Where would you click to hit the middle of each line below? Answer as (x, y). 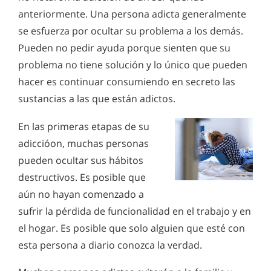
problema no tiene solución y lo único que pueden (133, 65)
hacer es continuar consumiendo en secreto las (127, 82)
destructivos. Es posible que (82, 177)
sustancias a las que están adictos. (97, 99)
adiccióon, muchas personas (83, 143)
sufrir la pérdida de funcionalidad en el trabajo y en (135, 211)
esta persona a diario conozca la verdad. (110, 245)
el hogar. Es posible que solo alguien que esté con (132, 228)
